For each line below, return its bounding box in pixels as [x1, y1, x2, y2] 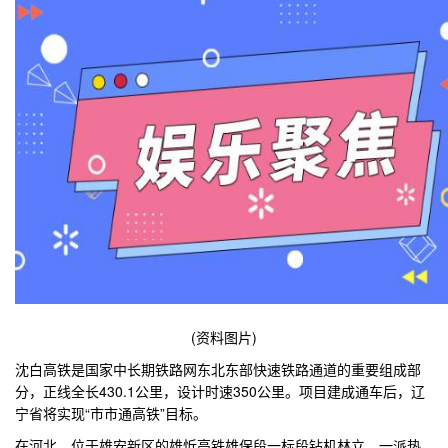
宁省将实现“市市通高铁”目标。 [15, 403, 207, 423]
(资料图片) [191, 327, 257, 347]
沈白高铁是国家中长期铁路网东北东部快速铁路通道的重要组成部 [15, 359, 421, 379]
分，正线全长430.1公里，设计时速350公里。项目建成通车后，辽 [15, 381, 425, 401]
